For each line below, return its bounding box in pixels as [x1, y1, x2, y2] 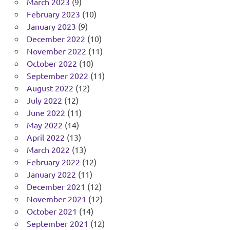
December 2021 [26, 181, 85, 192]
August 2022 [26, 83, 73, 93]
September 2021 [26, 218, 88, 229]
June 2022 [26, 107, 65, 118]
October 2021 [26, 206, 77, 217]
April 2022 [26, 132, 65, 143]
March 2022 [26, 144, 70, 155]
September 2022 [26, 70, 88, 81]
